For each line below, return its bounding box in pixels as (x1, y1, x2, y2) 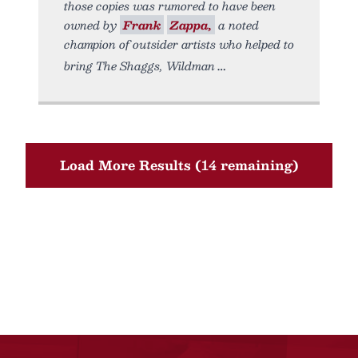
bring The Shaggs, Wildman (64, 56, 215, 75)
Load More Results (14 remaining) (59, 154, 299, 176)
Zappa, (170, 15, 212, 34)
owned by (64, 15, 120, 34)
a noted (215, 15, 259, 34)
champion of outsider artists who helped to (64, 34, 294, 54)
